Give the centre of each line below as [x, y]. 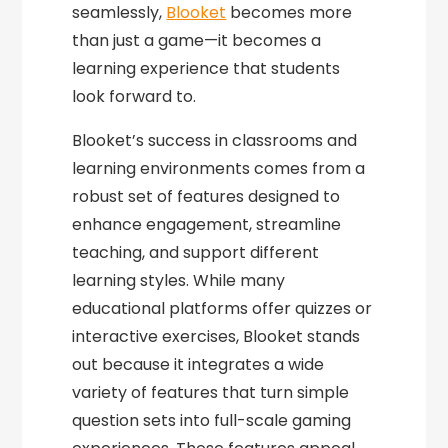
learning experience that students [206, 69]
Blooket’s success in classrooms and [215, 141]
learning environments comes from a [219, 169]
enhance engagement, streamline [207, 225]
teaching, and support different [196, 253]
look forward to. [134, 97]
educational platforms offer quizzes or [222, 309]
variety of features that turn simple [211, 393]
